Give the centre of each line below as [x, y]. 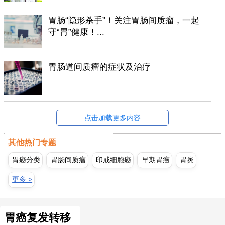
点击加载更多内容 [113, 118]
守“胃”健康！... [77, 32]
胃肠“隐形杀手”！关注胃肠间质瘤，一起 [124, 21]
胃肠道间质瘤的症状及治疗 [100, 67]
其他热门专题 [32, 143]
